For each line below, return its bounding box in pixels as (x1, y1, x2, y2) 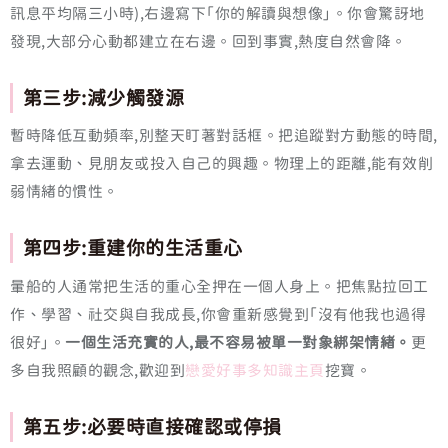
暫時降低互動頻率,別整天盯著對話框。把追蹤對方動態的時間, (10, 128, 438, 144)
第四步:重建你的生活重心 (22, 238, 243, 258)
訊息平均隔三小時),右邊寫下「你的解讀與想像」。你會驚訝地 (10, 5, 425, 21)
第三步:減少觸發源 (22, 87, 185, 107)
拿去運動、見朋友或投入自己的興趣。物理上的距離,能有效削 (10, 156, 433, 172)
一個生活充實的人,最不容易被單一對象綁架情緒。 (65, 334, 411, 350)
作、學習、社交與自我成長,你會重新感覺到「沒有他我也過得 (10, 306, 426, 322)
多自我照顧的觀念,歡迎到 (10, 362, 185, 378)
